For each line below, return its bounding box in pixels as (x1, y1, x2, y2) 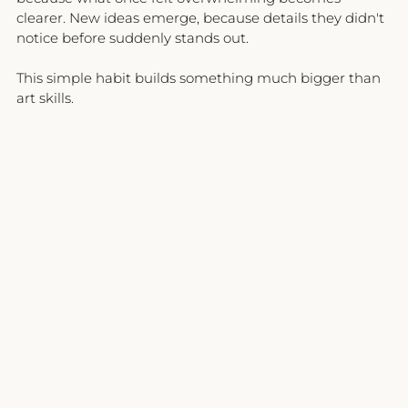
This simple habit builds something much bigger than (16, 68, 384, 87)
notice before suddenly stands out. (16, 28, 249, 46)
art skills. (16, 88, 74, 107)
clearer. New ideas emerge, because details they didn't (16, 8, 388, 26)
